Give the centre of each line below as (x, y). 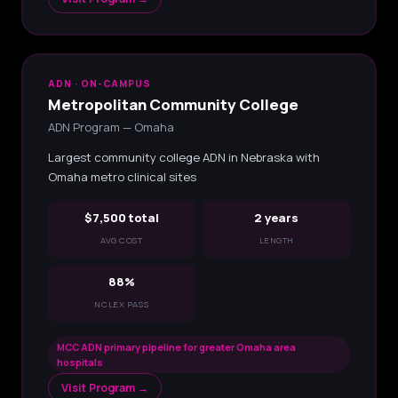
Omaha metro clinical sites (122, 176)
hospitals (80, 362)
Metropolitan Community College (173, 104)
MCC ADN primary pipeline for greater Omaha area (176, 346)
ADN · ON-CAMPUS (99, 83)
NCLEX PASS (122, 304)
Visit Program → (104, 387)
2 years (277, 217)
